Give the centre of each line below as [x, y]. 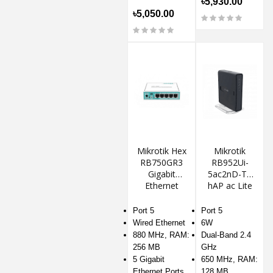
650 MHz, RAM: [229, 259]
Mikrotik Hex [161, 151]
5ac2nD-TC [230, 174]
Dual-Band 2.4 [226, 235]
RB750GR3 [161, 162]
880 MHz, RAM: [161, 235]
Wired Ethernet [159, 222]
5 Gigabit [149, 259]
